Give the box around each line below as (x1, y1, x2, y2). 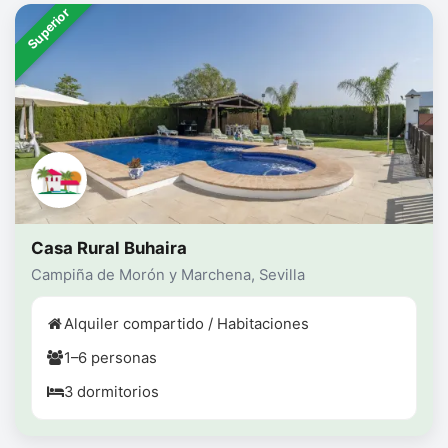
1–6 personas (64, 349, 157, 368)
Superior (24, 5, 73, 53)
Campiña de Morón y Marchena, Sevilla (31, 266, 305, 285)
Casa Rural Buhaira (31, 238, 187, 259)
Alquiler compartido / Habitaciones (64, 315, 309, 334)
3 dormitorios (64, 383, 159, 402)
